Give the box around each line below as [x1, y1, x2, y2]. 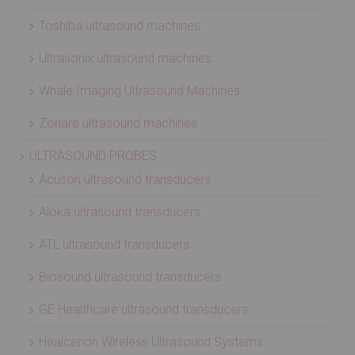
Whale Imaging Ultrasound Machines [39, 83, 240, 98]
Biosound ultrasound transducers [39, 269, 221, 284]
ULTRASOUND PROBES [29, 148, 157, 163]
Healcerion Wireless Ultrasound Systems [39, 334, 263, 349]
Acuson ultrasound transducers [39, 172, 211, 187]
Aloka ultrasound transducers [39, 204, 200, 219]
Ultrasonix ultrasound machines [39, 51, 212, 66]
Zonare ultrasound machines [39, 116, 197, 131]
